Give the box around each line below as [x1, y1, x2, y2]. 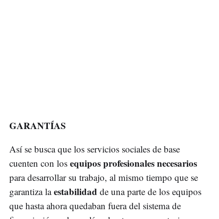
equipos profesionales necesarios [70, 156, 197, 170]
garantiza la [9, 185, 54, 198]
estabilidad [54, 185, 100, 198]
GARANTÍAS [9, 119, 66, 132]
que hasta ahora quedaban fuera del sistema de [9, 199, 181, 212]
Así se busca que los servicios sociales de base [9, 143, 180, 155]
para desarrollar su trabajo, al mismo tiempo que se [9, 171, 198, 184]
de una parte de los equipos [100, 185, 201, 198]
